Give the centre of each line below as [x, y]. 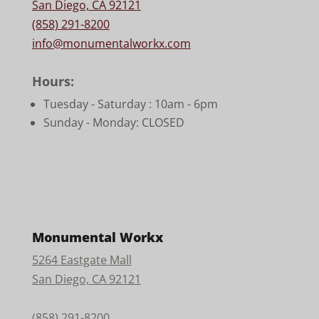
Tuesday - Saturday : [99, 104]
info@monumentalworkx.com [111, 43]
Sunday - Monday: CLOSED [114, 122]
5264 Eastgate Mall [82, 260]
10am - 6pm [186, 104]
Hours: [53, 81]
